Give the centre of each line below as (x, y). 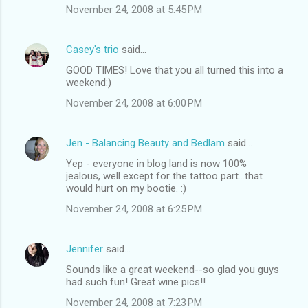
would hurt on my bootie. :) (126, 188)
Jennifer (85, 249)
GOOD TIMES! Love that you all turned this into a (175, 70)
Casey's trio (92, 49)
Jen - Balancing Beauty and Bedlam (145, 143)
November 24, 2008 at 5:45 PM (134, 9)
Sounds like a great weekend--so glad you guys (173, 269)
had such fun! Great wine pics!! (136, 282)
